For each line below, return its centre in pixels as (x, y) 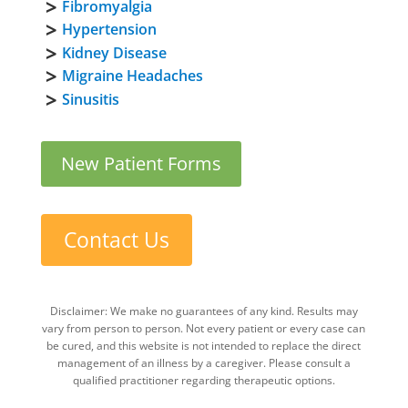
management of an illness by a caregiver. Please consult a (204, 363)
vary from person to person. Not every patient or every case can (204, 329)
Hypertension (109, 30)
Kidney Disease (114, 52)
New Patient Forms (141, 164)
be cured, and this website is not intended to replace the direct (204, 346)
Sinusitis (90, 99)
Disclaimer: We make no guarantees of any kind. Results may (204, 311)
